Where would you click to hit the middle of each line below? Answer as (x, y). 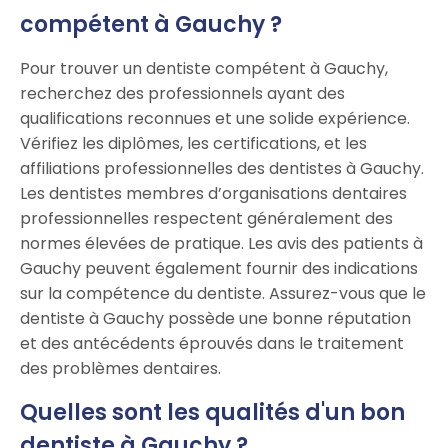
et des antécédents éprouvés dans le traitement (212, 344)
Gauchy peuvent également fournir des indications (219, 269)
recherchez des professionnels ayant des (182, 94)
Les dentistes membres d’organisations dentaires (213, 194)
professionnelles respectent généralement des (206, 219)
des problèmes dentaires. (120, 369)
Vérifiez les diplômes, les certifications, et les (193, 144)
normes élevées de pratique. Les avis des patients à (221, 244)
